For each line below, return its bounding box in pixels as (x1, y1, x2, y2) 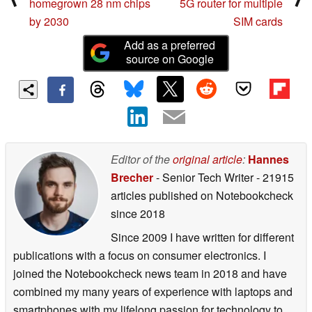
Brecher (111, 169, 153, 185)
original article (173, 151, 242, 167)
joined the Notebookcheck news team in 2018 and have (13, 265, 287, 281)
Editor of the (111, 151, 173, 167)
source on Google (125, 50, 214, 67)
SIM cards (233, 13, 283, 29)
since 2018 (111, 205, 165, 221)
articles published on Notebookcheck (111, 187, 293, 203)
